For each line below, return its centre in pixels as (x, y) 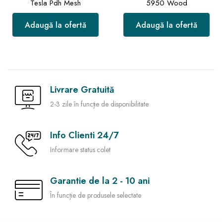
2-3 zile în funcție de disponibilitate (99, 104)
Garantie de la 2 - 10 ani (100, 181)
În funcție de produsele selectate (96, 195)
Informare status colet (81, 150)
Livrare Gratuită (82, 90)
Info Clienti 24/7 (84, 136)
